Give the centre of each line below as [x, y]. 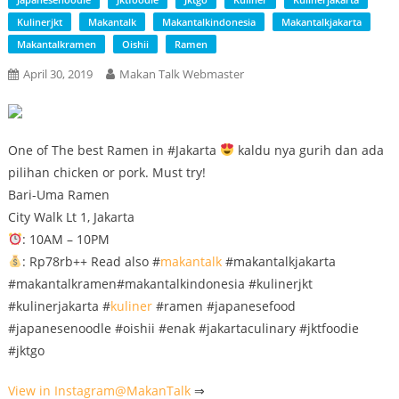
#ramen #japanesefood [224, 306]
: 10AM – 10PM [65, 239]
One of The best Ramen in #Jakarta [114, 150]
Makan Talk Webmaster [181, 74]
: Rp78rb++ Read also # [91, 261]
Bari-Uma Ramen [58, 195]
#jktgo [26, 350]
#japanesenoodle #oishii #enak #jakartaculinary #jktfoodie [183, 328]
